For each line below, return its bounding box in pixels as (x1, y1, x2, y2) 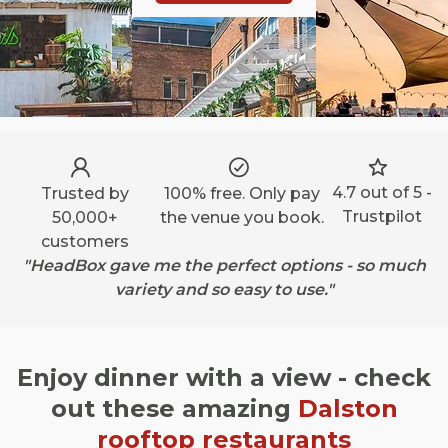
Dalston (297, 394, 398, 423)
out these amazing (50, 394, 298, 423)
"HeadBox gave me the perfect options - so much (22, 256, 426, 275)
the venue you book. (160, 208, 325, 227)
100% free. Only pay (164, 184, 321, 203)
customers (40, 232, 129, 251)
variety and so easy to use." (114, 280, 334, 299)
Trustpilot (341, 207, 422, 226)
